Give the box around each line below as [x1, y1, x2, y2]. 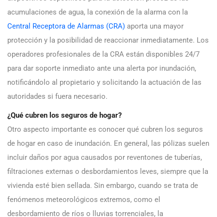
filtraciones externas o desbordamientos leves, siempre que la [7, 167, 208, 176]
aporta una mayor [125, 21, 184, 31]
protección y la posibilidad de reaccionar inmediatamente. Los [7, 35, 209, 45]
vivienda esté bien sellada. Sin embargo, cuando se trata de [7, 181, 198, 190]
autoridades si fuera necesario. [7, 92, 109, 101]
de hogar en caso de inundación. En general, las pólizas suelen [7, 139, 209, 148]
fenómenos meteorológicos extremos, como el [7, 195, 160, 204]
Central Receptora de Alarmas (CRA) [7, 21, 125, 31]
